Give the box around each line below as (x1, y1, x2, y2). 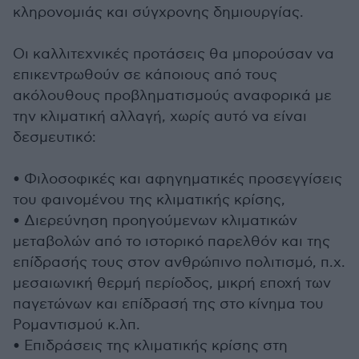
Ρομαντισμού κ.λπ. (13, 317, 140, 333)
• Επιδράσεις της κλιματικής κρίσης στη (13, 337, 288, 354)
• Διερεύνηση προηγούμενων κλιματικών (13, 212, 297, 229)
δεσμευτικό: (13, 129, 96, 146)
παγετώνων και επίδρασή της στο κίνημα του (13, 296, 324, 313)
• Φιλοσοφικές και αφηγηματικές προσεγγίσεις (13, 171, 342, 188)
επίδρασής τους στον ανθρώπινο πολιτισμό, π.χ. (13, 254, 345, 271)
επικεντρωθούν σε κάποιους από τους (13, 67, 277, 83)
